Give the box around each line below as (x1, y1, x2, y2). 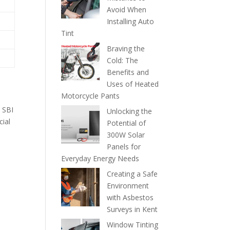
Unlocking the (107, 106, 152, 116)
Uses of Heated (107, 79, 159, 89)
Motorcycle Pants (61, 91, 120, 101)
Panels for (107, 142, 141, 151)
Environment (107, 181, 149, 190)
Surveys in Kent (107, 204, 158, 214)
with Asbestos (107, 193, 154, 202)
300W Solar (107, 130, 145, 140)
